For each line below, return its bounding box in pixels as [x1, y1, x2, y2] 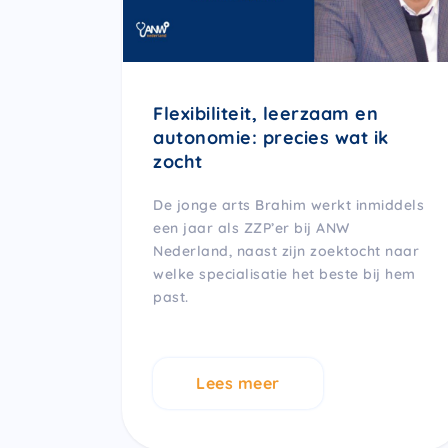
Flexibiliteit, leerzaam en [153, 101, 378, 125]
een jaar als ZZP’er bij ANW [153, 218, 350, 237]
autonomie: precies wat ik [153, 125, 389, 149]
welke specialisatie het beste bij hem [153, 264, 416, 283]
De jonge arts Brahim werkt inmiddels [153, 195, 424, 214]
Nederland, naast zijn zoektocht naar [153, 241, 419, 260]
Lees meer [196, 372, 280, 393]
